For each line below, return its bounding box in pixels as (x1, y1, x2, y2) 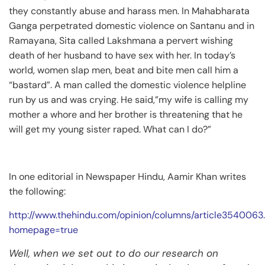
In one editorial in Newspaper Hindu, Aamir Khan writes (9, 170, 246, 183)
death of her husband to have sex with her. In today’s (9, 49, 235, 62)
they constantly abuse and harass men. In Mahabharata (9, 5, 250, 17)
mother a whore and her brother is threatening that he (9, 108, 243, 121)
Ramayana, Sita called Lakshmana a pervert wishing (9, 34, 233, 47)
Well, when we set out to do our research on (9, 247, 218, 260)
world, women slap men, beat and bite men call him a (9, 64, 238, 76)
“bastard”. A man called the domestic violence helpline (9, 79, 246, 91)
